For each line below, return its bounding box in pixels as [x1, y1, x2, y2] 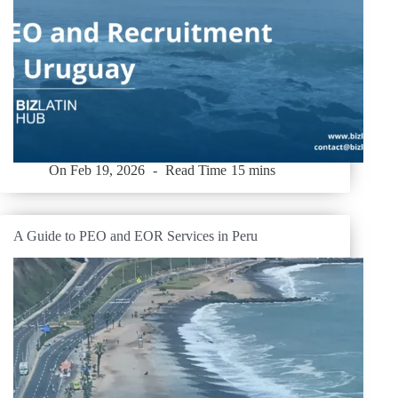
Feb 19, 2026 [70, 162, 146, 178]
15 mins [230, 162, 275, 178]
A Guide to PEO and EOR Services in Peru [13, 228, 258, 244]
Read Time [165, 162, 227, 178]
